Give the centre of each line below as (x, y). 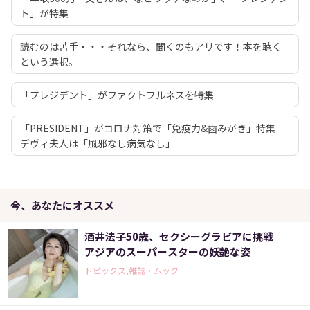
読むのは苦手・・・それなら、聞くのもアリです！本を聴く (151, 47)
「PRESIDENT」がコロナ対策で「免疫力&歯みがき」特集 (153, 128)
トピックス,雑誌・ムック (131, 271)
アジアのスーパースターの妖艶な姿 (167, 252)
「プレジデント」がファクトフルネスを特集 (117, 95)
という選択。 (49, 62)
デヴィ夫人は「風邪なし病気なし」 (98, 144)
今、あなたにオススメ (62, 206)
